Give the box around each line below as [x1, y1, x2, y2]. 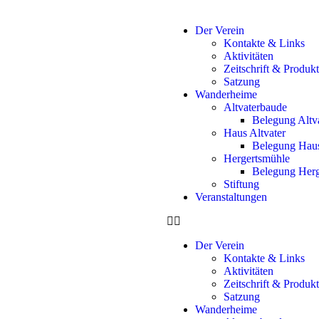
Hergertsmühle [224, 152, 290, 164]
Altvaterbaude [224, 101, 287, 113]
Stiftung [224, 178, 259, 190]
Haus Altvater [224, 127, 286, 139]
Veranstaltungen [195, 191, 267, 203]
